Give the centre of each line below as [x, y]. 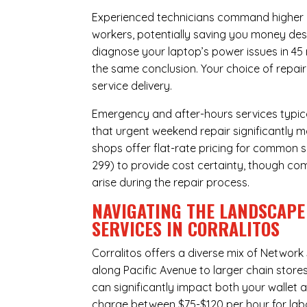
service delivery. [132, 86]
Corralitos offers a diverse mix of [176, 253]
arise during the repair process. [171, 183]
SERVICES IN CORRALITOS [186, 229]
